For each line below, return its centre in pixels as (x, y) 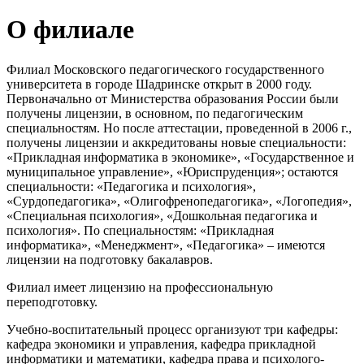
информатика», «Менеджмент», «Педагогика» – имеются (166, 245)
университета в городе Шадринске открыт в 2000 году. (159, 84)
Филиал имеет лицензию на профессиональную (140, 287)
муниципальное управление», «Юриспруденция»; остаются (172, 171)
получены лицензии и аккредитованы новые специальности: (176, 142)
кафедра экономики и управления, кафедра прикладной (161, 344)
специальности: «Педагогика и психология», (131, 186)
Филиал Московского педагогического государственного (165, 69)
